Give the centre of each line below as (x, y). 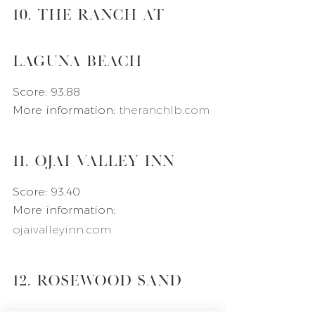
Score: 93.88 (46, 91)
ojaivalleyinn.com (62, 229)
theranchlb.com (164, 110)
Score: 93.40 (46, 191)
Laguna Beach (77, 60)
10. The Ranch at (91, 13)
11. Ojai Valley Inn (94, 160)
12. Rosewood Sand (100, 279)
